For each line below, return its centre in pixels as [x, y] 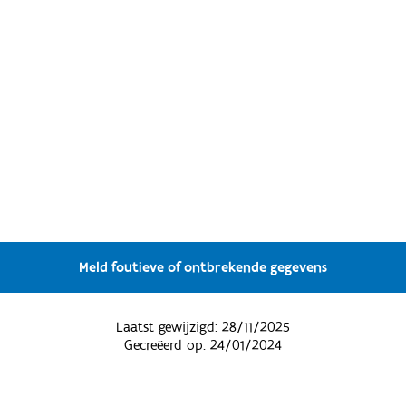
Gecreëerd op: [167, 346]
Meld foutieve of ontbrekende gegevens [203, 268]
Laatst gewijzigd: [169, 328]
